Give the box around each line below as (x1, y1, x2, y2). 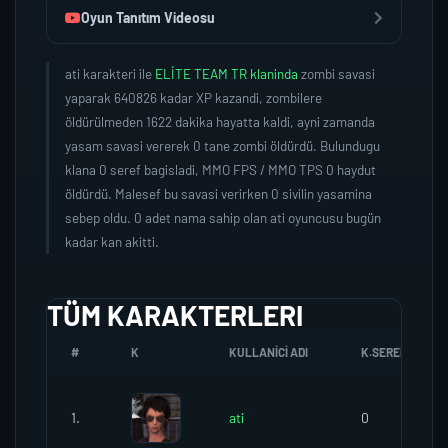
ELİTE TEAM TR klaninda (155, 65, 301, 82)
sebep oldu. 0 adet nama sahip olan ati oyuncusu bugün (65, 209, 381, 226)
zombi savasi (301, 65, 375, 82)
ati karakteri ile (65, 65, 155, 82)
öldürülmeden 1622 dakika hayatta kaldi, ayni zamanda (65, 113, 375, 130)
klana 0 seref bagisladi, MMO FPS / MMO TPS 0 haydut (65, 161, 376, 178)
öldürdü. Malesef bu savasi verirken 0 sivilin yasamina (65, 185, 372, 202)
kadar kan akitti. (65, 233, 159, 250)
